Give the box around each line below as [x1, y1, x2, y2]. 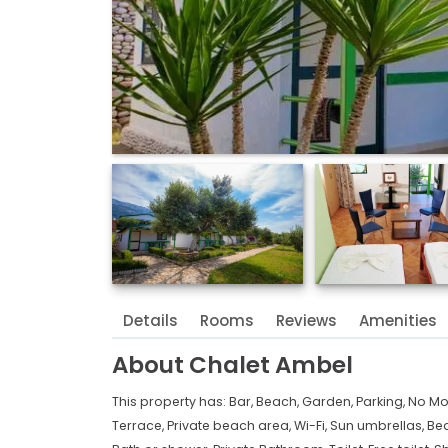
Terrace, [112, 416, 167, 434]
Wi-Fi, [294, 416, 330, 434]
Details [123, 309, 178, 331]
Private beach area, [167, 416, 294, 434]
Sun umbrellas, [330, 416, 427, 434]
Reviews [276, 309, 337, 331]
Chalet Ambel [189, 348, 353, 381]
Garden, [302, 392, 356, 410]
